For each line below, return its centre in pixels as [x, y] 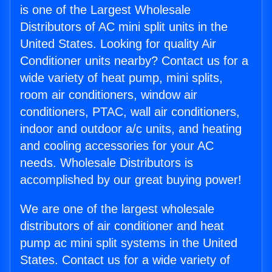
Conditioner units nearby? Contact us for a [134, 61]
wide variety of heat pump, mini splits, [121, 78]
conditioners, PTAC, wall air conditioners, [130, 112]
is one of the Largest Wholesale [105, 10]
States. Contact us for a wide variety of [125, 260]
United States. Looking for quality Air [118, 44]
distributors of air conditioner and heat [122, 226]
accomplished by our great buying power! [131, 180]
